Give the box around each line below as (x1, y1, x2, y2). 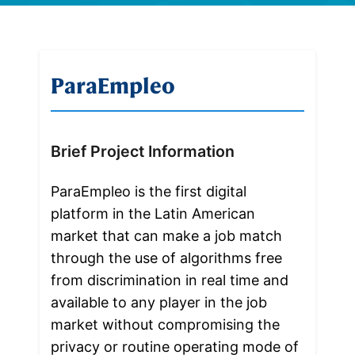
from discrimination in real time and (50, 271, 288, 288)
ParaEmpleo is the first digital (50, 182, 246, 200)
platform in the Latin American (50, 204, 255, 222)
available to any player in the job (50, 293, 267, 311)
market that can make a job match (50, 227, 282, 244)
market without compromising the (50, 315, 280, 333)
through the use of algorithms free (50, 249, 282, 266)
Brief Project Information (50, 142, 235, 162)
